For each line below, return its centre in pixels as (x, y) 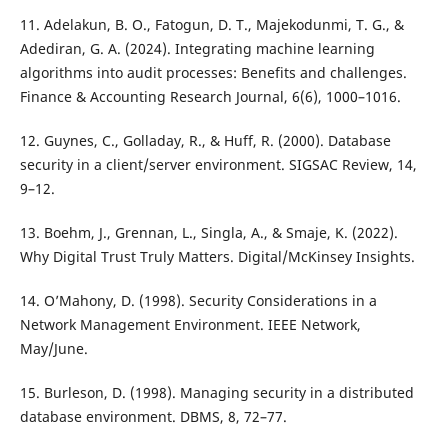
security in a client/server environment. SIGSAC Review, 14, (218, 165)
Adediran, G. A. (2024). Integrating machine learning (197, 49)
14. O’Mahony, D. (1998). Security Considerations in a (198, 301)
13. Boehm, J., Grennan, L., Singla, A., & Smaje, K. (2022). (208, 233)
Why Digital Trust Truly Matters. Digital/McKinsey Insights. (217, 257)
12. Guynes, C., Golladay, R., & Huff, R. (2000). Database (205, 141)
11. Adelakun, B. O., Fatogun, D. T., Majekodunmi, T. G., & (211, 25)
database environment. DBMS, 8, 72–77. (153, 417)
